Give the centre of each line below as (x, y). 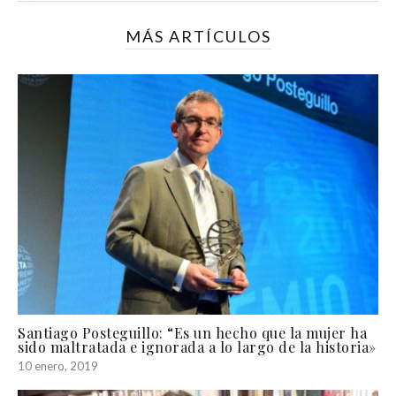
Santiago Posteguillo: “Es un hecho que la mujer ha (192, 333)
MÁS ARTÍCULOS (198, 37)
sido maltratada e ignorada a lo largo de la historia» (197, 347)
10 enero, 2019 (58, 366)
